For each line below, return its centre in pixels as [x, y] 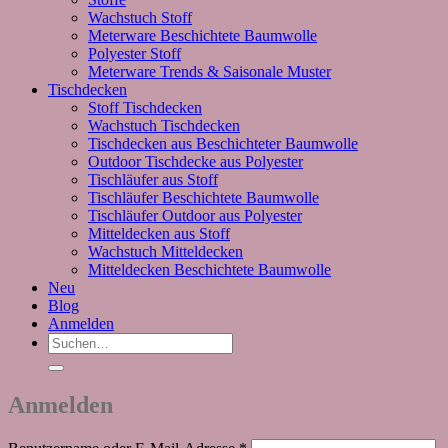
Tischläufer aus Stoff [153, 180]
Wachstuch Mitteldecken [165, 252]
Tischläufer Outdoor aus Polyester [195, 216]
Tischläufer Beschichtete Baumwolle [203, 198]
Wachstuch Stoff [140, 18]
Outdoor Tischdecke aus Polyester [195, 162]
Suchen [70, 341]
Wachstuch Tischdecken [164, 126]
